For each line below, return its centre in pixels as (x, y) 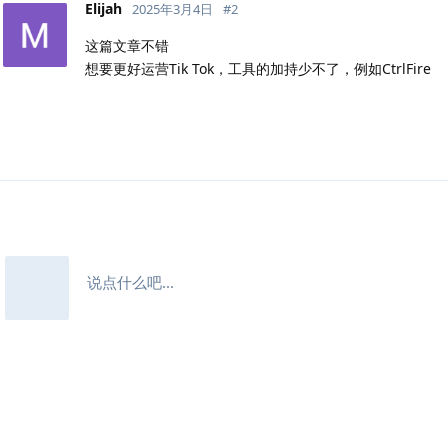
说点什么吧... (130, 281)
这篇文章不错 (127, 45)
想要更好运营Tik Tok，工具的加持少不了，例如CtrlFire (258, 68)
